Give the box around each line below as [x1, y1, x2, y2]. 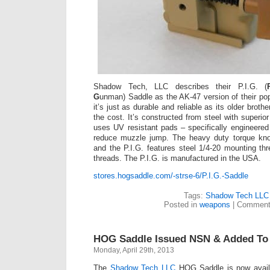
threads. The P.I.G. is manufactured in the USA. [93, 154, 261, 163]
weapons [199, 200, 230, 210]
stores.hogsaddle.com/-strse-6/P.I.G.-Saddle [93, 171, 248, 181]
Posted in [164, 200, 199, 210]
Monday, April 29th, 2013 [93, 246, 174, 255]
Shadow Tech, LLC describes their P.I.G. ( [93, 82, 268, 92]
